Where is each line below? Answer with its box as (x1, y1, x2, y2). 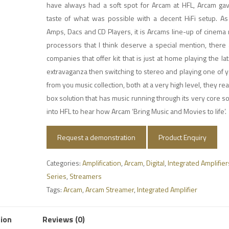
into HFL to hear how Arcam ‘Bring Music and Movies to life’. (46, 106, 226, 117)
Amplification (82, 157, 121, 168)
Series (46, 171, 66, 181)
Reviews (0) (42, 213, 85, 225)
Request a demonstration (57, 132, 135, 143)
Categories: (46, 157, 82, 168)
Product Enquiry (158, 132, 207, 143)
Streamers (69, 171, 102, 181)
